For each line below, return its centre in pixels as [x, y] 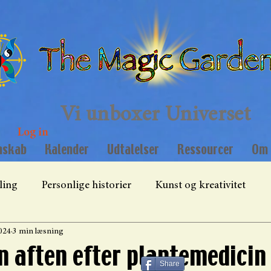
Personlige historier [87, 185]
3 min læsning [38, 232]
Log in [33, 133]
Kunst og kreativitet [201, 185]
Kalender [67, 150]
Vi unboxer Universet [155, 116]
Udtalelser [133, 150]
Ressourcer [205, 150]
